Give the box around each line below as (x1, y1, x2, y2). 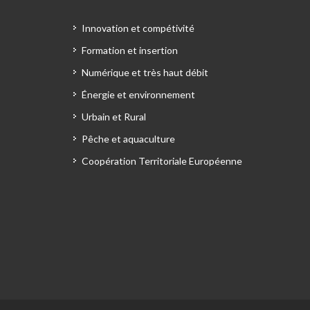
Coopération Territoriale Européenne (82, 155, 242, 167)
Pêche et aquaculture (82, 133, 175, 145)
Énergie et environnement (82, 89, 195, 100)
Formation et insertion (82, 44, 178, 56)
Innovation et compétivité (82, 22, 194, 34)
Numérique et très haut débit (82, 66, 208, 78)
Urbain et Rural (82, 111, 146, 122)
